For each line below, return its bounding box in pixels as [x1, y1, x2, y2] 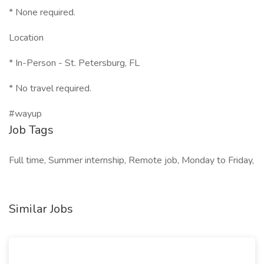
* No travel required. [9, 82, 91, 95]
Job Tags [9, 122, 54, 138]
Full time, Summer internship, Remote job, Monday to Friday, [9, 154, 254, 167]
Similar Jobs [9, 201, 73, 217]
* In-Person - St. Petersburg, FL [9, 57, 140, 70]
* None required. [9, 6, 75, 19]
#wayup [9, 107, 42, 120]
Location [9, 31, 44, 44]
